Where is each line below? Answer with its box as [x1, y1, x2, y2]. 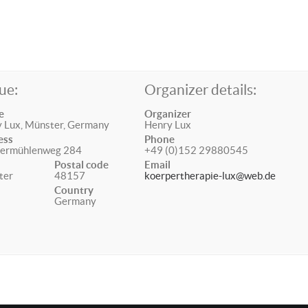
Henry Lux [144, 119, 192, 131]
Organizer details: [144, 82, 257, 98]
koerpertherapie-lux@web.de [144, 170, 276, 181]
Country [54, 184, 94, 196]
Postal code [54, 159, 109, 170]
